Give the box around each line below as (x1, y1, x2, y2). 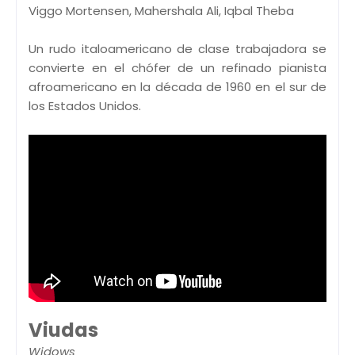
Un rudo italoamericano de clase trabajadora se (29, 40, 326, 58)
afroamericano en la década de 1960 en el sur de (29, 78, 326, 96)
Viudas (29, 316, 98, 343)
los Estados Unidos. (29, 97, 141, 115)
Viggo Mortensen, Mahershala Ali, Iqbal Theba (29, 2, 294, 20)
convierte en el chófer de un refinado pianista (29, 59, 326, 77)
